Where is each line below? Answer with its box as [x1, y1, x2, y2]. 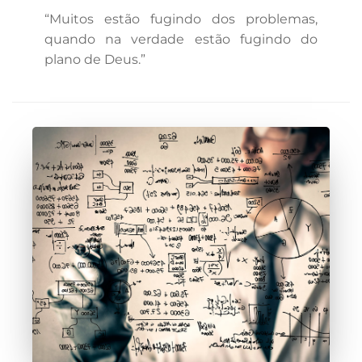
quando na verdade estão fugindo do [44, 32, 318, 47]
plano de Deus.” [44, 52, 145, 67]
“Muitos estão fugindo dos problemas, [44, 11, 318, 27]
